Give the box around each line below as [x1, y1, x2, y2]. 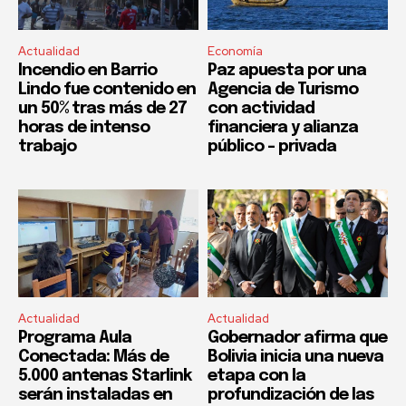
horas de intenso [18, 119, 150, 136]
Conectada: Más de [18, 349, 169, 366]
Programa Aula [18, 330, 131, 347]
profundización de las [208, 387, 374, 404]
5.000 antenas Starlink [18, 368, 191, 385]
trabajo [18, 138, 76, 155]
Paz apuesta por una [208, 62, 366, 79]
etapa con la [208, 368, 305, 385]
